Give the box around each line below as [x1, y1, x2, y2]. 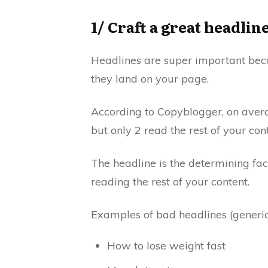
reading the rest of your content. [91, 175, 249, 189]
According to [91, 105, 157, 119]
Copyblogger [157, 105, 222, 119]
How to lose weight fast [107, 239, 226, 253]
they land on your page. [91, 72, 209, 86]
